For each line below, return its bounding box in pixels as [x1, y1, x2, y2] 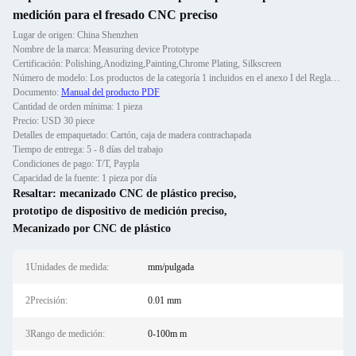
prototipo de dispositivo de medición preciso [13, 205, 224, 217]
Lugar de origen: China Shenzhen [13, 29, 138, 41]
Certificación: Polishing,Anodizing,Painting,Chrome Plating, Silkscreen [13, 58, 281, 69]
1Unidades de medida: [25, 261, 109, 273]
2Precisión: [25, 295, 68, 306]
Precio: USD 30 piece [13, 115, 95, 126]
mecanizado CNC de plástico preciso [60, 188, 234, 199]
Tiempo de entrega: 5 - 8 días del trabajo [13, 144, 163, 155]
